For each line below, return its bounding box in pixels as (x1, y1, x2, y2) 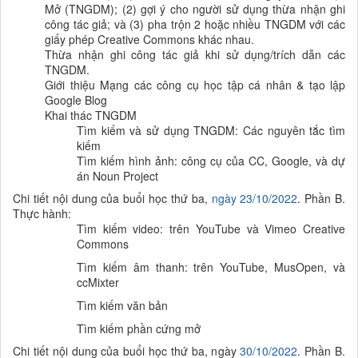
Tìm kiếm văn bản (77, 296, 168, 313)
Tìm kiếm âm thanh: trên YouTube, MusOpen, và (77, 258, 345, 275)
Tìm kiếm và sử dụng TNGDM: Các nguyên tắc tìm (77, 121, 345, 138)
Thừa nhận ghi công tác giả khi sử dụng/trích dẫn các (45, 46, 345, 62)
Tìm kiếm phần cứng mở (77, 320, 201, 336)
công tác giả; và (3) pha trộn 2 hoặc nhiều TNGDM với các (45, 15, 345, 32)
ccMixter (77, 273, 119, 290)
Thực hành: (13, 205, 71, 221)
